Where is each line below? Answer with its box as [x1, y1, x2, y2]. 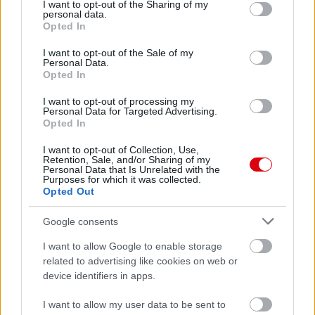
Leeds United [21, 281, 141, 301]
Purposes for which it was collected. [43, 174, 201, 185]
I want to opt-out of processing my [43, 96, 194, 107]
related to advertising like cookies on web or [43, 255, 238, 266]
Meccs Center [11, 229, 134, 249]
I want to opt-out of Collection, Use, [43, 144, 199, 155]
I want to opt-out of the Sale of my [43, 47, 193, 58]
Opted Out [43, 186, 95, 197]
